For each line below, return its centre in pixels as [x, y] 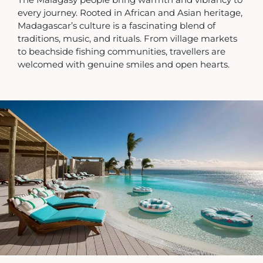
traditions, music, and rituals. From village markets [127, 39]
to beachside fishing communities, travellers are [122, 52]
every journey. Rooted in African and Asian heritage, [130, 13]
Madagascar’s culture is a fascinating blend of [117, 26]
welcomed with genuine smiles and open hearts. [124, 65]
